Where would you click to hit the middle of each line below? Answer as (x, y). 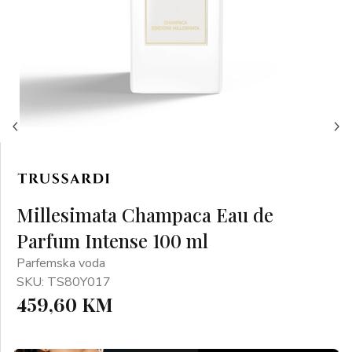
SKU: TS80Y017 (64, 282)
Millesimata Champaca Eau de (145, 214)
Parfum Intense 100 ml (112, 240)
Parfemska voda (61, 263)
